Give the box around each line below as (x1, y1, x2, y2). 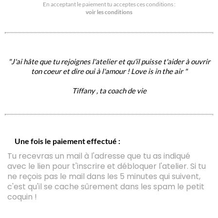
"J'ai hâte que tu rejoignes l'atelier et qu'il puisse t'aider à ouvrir (8, 57, 210, 66)
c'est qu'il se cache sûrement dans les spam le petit (7, 181, 204, 193)
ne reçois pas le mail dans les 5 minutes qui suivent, (7, 171, 200, 182)
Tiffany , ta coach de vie (72, 86, 146, 95)
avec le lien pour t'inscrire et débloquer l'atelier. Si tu (7, 161, 206, 172)
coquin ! (7, 191, 37, 203)
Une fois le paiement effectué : (15, 136, 120, 146)
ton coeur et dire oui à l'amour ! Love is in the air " (31, 67, 187, 76)
